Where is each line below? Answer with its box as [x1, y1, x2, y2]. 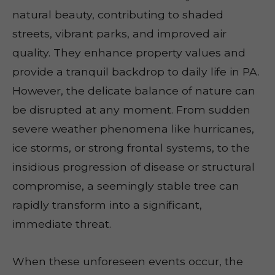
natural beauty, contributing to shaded [12, 8, 223, 21]
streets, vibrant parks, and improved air [12, 27, 227, 40]
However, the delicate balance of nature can [12, 84, 255, 97]
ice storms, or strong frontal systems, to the [12, 141, 250, 154]
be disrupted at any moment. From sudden [12, 103, 250, 116]
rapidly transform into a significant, [12, 198, 202, 211]
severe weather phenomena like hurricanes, [12, 122, 254, 135]
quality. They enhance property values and [12, 46, 246, 59]
